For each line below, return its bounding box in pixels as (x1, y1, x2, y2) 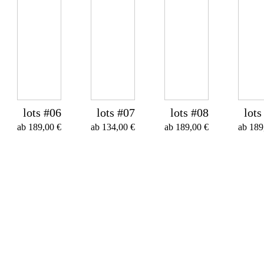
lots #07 (97, 106, 135, 119)
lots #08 (170, 106, 209, 119)
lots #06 (23, 106, 61, 119)
